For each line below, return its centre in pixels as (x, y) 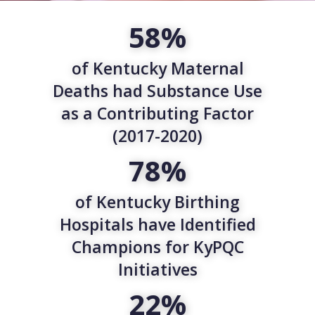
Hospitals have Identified (157, 224)
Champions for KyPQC (157, 247)
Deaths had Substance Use (157, 91)
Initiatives (157, 269)
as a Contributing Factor (157, 113)
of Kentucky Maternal (157, 68)
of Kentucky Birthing (157, 202)
